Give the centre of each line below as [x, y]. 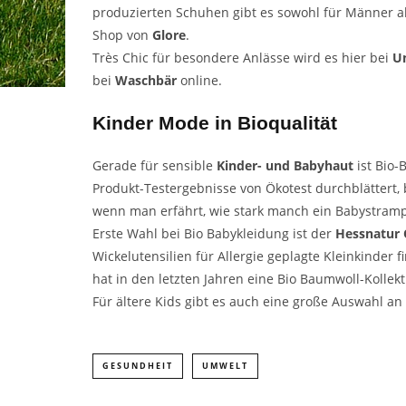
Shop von [122, 35]
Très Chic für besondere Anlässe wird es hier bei [242, 58]
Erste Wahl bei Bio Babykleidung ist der [214, 234]
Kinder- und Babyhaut [285, 166]
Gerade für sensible [155, 166]
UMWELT [225, 366]
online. [199, 81]
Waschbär [146, 81]
